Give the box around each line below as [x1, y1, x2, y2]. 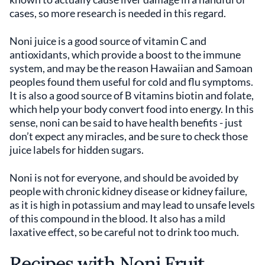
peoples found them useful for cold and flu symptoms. [9, 75, 253, 88]
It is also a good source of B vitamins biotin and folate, [9, 88, 254, 102]
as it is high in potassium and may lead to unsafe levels [9, 198, 255, 211]
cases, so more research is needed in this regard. [9, 6, 226, 20]
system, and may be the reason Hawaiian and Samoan [9, 61, 253, 75]
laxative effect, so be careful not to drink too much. [9, 225, 239, 238]
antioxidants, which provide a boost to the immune [9, 47, 241, 61]
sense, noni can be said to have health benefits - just [9, 115, 243, 129]
